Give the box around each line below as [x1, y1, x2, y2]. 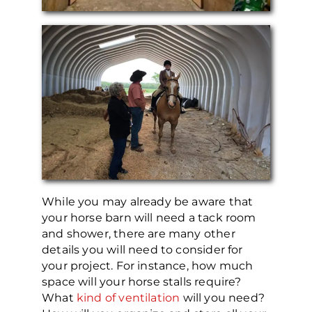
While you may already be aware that [42, 195, 253, 209]
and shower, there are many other [42, 227, 235, 241]
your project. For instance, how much [42, 259, 253, 273]
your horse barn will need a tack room [42, 211, 256, 225]
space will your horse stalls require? [42, 275, 242, 289]
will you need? [180, 291, 265, 305]
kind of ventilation [76, 291, 180, 305]
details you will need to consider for [42, 243, 243, 257]
